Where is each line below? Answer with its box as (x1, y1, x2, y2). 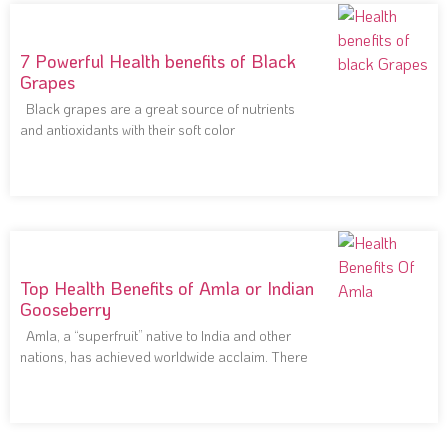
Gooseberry (20, 296, 111, 321)
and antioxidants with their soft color (20, 119, 235, 139)
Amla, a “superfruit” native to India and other (20, 325, 291, 345)
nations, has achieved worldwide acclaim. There (20, 346, 308, 366)
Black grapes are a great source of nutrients (20, 98, 295, 118)
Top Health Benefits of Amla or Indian (20, 275, 314, 300)
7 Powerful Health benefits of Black (20, 48, 296, 73)
